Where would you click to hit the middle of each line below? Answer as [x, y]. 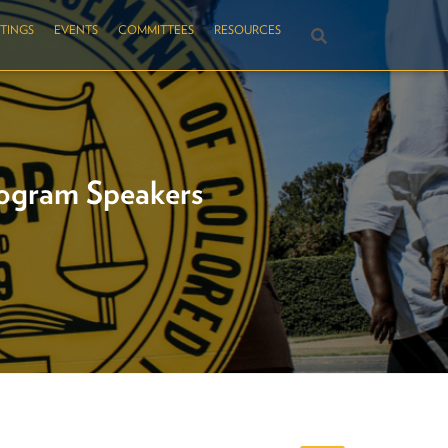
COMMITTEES [156, 29]
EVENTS [76, 29]
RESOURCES [247, 29]
